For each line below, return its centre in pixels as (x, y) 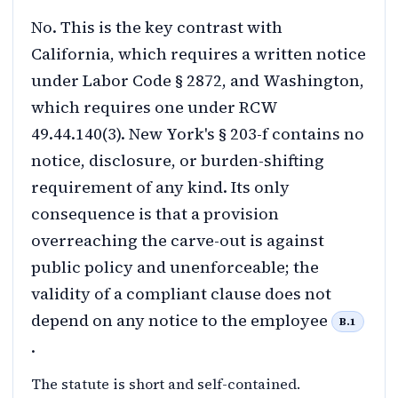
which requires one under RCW (155, 107)
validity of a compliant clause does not (181, 293)
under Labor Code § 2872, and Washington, (198, 80)
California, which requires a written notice (199, 53)
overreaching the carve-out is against (178, 240)
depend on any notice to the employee (181, 320)
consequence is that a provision (155, 213)
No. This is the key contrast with (157, 27)
